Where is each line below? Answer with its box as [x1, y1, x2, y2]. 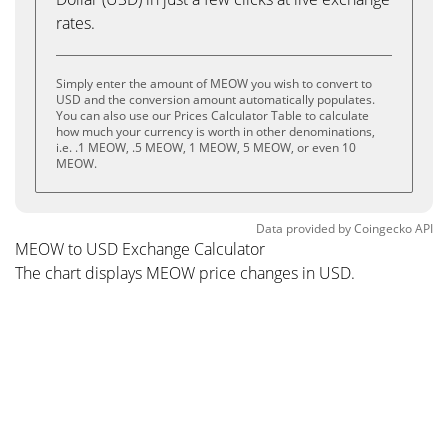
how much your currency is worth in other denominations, [56, 123, 375, 140]
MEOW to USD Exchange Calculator [15, 238, 265, 260]
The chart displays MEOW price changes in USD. [15, 262, 355, 284]
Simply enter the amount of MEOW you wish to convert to [56, 75, 372, 92]
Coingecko [354, 220, 412, 237]
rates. [56, 12, 95, 34]
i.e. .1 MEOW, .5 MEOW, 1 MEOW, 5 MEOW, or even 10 [56, 139, 356, 156]
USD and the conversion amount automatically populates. [56, 91, 375, 108]
